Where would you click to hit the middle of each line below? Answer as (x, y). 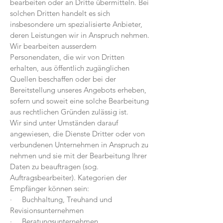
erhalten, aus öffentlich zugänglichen (70, 68)
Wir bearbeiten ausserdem (53, 46)
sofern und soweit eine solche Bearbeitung (79, 101)
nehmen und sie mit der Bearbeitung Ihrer (78, 156)
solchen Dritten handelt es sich (60, 13)
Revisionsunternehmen (47, 210)
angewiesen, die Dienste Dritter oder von (77, 134)
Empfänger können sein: (50, 188)
